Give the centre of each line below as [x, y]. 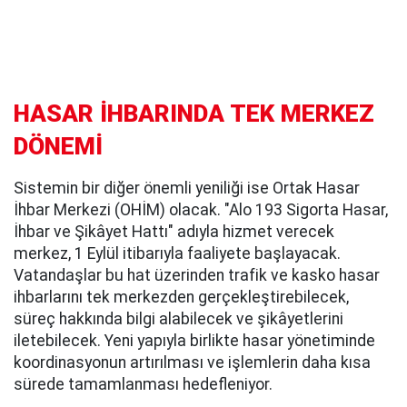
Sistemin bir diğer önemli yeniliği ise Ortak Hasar [187, 188]
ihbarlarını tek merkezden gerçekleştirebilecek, [181, 297]
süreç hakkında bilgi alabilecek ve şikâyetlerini [179, 318]
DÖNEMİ [58, 146]
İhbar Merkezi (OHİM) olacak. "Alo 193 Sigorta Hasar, [201, 209]
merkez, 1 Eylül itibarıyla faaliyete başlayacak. [177, 253]
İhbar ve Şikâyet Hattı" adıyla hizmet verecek [174, 231]
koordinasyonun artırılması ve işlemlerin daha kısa [192, 362]
